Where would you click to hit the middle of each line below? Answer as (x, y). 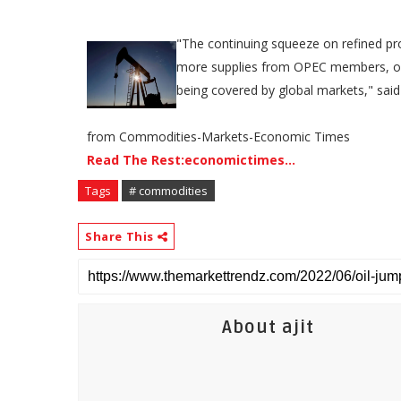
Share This (121, 236)
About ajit (268, 328)
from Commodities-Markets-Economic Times (218, 137)
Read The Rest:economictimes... (191, 160)
